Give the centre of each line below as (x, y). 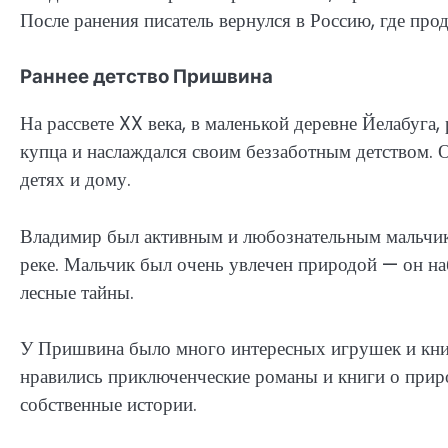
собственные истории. (108, 405)
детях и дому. (75, 180)
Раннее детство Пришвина (146, 77)
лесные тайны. (77, 292)
